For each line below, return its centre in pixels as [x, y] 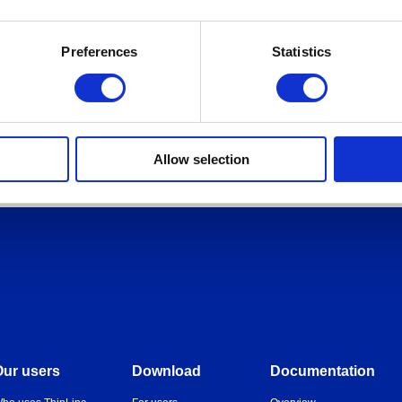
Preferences [100, 52]
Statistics [301, 52]
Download [166, 371]
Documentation [322, 371]
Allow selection [201, 160]
